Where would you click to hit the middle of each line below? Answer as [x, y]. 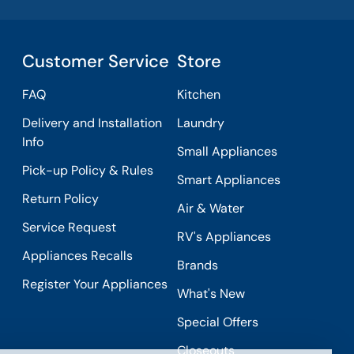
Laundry [201, 123]
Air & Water [211, 208]
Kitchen [199, 94]
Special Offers [218, 322]
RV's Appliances [224, 237]
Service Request [69, 227]
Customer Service [95, 61]
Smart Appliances [229, 180]
